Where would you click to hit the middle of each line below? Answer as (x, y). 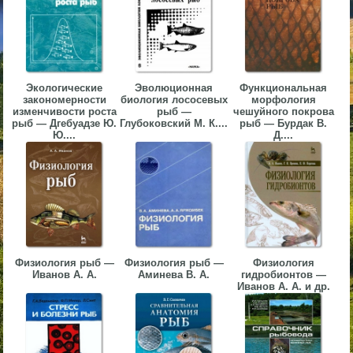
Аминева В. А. (174, 275)
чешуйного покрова (283, 112)
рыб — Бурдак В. (284, 124)
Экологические (65, 88)
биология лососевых (174, 100)
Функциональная (284, 88)
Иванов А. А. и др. (283, 287)
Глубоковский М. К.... (174, 124)
